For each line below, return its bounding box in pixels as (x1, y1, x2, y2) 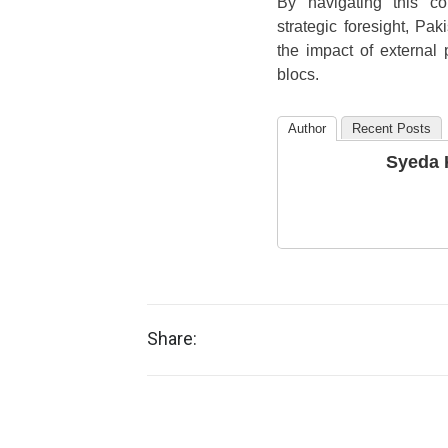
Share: (147, 327, 197, 349)
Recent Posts (352, 120, 431, 136)
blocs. (277, 65, 319, 83)
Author (288, 120, 326, 136)
